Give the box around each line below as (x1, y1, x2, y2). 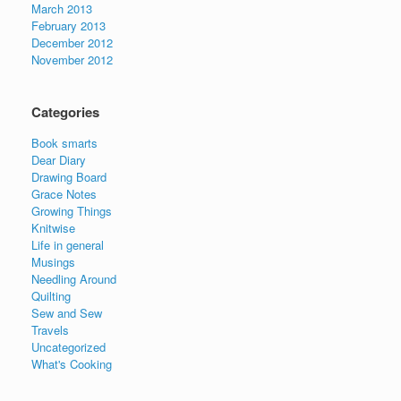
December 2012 (31, 33, 113, 51)
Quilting (31, 286, 71, 304)
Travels (31, 320, 69, 338)
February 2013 (31, 16, 106, 34)
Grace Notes (31, 184, 97, 202)
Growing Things (31, 201, 112, 219)
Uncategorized (31, 337, 106, 355)
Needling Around (31, 269, 116, 287)
